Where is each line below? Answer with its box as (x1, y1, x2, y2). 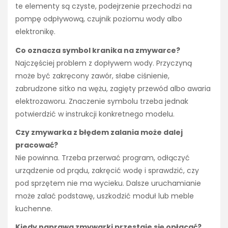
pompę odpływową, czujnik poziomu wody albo (15, 14, 182, 24)
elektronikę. (15, 26, 55, 37)
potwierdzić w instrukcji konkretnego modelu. (15, 108, 175, 119)
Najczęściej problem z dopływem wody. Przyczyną (15, 58, 192, 68)
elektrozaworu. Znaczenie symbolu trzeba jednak (15, 96, 188, 106)
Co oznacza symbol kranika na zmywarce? (15, 45, 180, 55)
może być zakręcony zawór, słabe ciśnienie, (15, 70, 169, 81)
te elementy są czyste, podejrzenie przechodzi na (15, 1, 192, 12)
